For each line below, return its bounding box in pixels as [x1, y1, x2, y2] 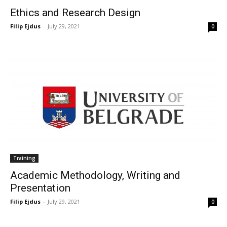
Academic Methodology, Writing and [10, 169, 180, 181]
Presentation [10, 181, 70, 194]
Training [13, 154, 35, 162]
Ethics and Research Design [10, 6, 140, 19]
